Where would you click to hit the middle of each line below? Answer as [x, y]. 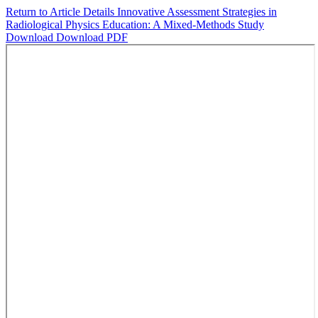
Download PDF [92, 37]
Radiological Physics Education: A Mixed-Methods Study [135, 24]
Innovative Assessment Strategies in [197, 12]
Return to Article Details [61, 12]
